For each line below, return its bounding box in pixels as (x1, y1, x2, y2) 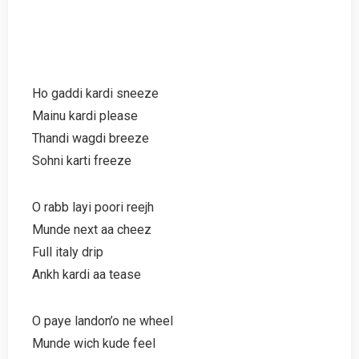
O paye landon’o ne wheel (32, 313, 173, 329)
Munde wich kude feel (32, 335, 155, 351)
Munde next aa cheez (32, 221, 151, 237)
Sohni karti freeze (32, 152, 131, 168)
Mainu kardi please (32, 107, 138, 123)
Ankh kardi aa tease (32, 266, 141, 282)
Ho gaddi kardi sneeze (32, 85, 159, 101)
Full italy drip (32, 244, 103, 260)
